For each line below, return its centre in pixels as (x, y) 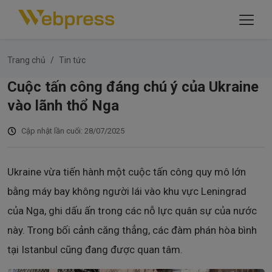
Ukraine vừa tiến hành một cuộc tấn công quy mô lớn (127, 172)
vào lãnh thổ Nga (63, 106)
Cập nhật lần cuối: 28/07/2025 (73, 131)
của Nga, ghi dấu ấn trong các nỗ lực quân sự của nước (132, 211)
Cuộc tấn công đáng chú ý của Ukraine (133, 87)
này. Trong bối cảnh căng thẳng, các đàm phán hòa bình (132, 230)
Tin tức (72, 60)
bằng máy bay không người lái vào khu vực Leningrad (127, 191)
